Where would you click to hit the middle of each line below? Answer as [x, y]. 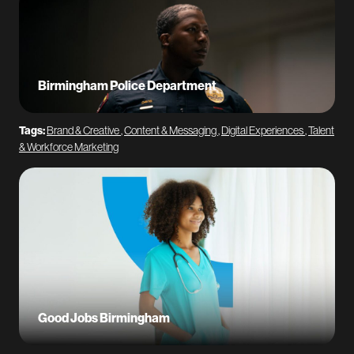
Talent [321, 130]
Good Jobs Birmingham [104, 318]
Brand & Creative [84, 130]
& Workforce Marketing [69, 147]
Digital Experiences [263, 130]
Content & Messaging [171, 130]
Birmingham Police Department [127, 85]
